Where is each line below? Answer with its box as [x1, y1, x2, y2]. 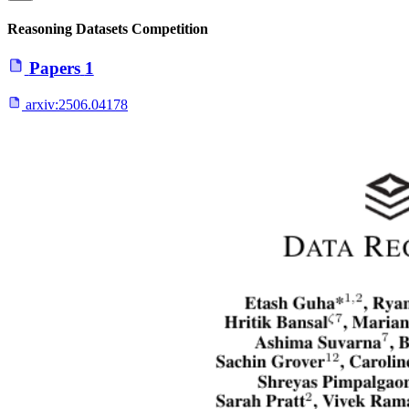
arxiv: [26, 97, 58, 113]
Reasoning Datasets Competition [7, 20, 208, 37]
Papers [28, 58, 80, 78]
